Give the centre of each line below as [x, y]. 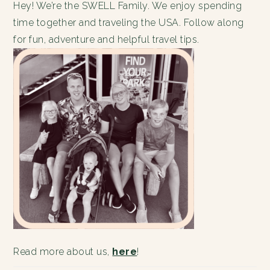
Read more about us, [63, 252]
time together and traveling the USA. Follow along [129, 23]
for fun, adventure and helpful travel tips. [106, 40]
